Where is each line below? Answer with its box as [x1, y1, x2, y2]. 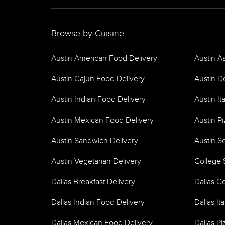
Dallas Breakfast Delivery [51, 177, 135, 187]
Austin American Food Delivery [51, 54, 157, 63]
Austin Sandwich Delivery [51, 136, 138, 146]
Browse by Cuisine [51, 28, 124, 39]
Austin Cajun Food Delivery [51, 74, 145, 84]
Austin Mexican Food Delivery [51, 116, 154, 125]
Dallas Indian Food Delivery [51, 198, 145, 207]
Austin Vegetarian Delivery [51, 157, 141, 166]
